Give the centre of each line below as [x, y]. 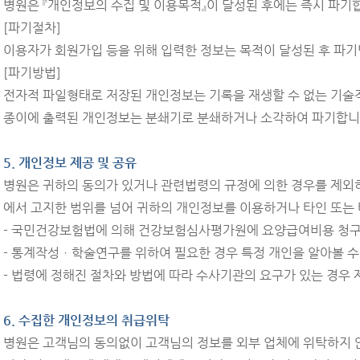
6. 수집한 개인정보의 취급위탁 [86, 320]
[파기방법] [32, 73]
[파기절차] [32, 28]
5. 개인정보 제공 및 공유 [70, 163]
